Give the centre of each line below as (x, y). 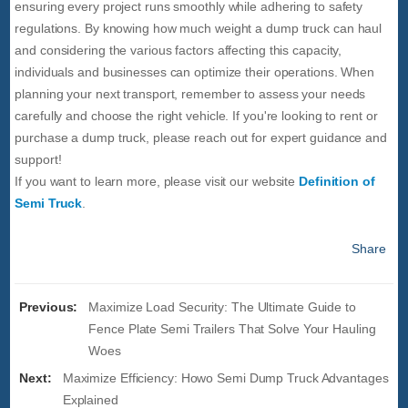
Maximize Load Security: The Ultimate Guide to (222, 306)
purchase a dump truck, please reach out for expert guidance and (201, 137)
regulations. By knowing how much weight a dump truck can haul (199, 28)
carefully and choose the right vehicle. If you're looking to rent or (196, 115)
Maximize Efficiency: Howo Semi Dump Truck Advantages (225, 377)
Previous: (49, 306)
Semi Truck (49, 203)
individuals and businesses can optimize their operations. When (195, 71)
